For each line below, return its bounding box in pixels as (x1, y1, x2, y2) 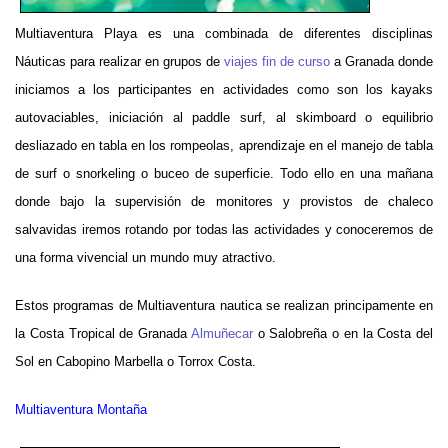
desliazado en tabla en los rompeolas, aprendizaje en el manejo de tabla (15, 137, 433, 153)
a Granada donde (330, 53, 433, 69)
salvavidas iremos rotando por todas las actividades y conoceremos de (15, 221, 433, 237)
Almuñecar (190, 325, 253, 341)
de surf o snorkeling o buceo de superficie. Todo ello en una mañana (15, 165, 433, 181)
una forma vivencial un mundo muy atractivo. (15, 249, 276, 265)
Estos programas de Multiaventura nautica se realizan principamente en (15, 297, 433, 313)
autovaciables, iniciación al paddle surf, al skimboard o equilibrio (15, 109, 433, 125)
